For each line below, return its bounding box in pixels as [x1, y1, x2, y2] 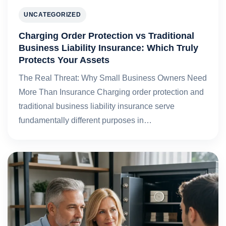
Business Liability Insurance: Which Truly [19, 42, 198, 53]
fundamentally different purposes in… [19, 116, 152, 125]
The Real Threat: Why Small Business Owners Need [19, 74, 207, 82]
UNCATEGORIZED [24, 11, 81, 18]
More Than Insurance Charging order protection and [19, 88, 204, 96]
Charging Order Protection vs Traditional [19, 30, 194, 41]
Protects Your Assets [19, 54, 109, 65]
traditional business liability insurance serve [19, 102, 175, 110]
